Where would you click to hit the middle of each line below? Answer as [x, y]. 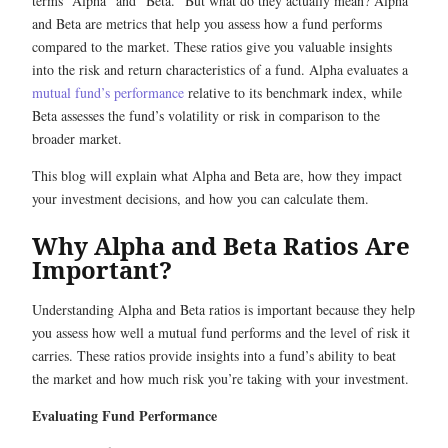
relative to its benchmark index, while [293, 92]
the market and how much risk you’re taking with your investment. [220, 378]
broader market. [77, 138]
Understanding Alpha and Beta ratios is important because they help [223, 309]
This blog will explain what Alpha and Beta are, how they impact [217, 175]
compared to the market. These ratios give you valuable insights [212, 46]
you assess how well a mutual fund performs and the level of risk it [221, 332]
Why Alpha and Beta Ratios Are [221, 245]
